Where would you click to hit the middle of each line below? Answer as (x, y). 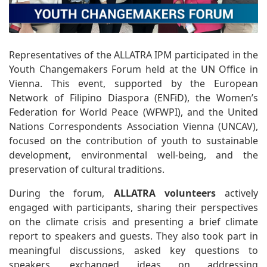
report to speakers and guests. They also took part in (133, 236)
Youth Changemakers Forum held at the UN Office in (133, 69)
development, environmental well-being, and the (133, 155)
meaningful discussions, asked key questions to (133, 250)
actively (237, 193)
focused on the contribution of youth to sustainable (133, 140)
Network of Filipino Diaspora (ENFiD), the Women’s (133, 97)
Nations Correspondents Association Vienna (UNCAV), (133, 126)
